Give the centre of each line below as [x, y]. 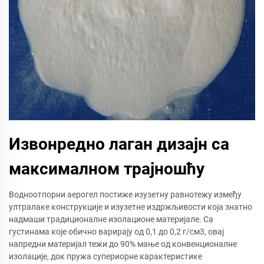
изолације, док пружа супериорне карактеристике [105, 256]
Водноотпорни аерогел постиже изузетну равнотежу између [125, 194]
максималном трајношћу [107, 169]
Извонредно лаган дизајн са [119, 144]
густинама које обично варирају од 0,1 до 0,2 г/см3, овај [116, 231]
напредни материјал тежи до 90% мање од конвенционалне [123, 244]
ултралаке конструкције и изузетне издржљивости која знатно [131, 207]
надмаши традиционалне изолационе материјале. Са [111, 219]
